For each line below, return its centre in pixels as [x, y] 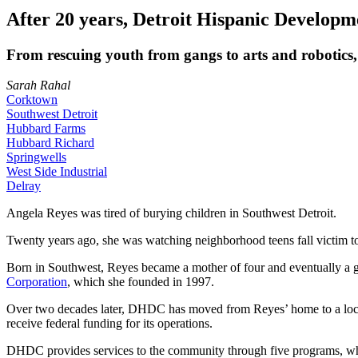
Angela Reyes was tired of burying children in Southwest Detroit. [173, 213]
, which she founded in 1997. [141, 282]
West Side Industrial [57, 172]
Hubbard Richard [50, 143]
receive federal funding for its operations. [111, 324]
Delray [24, 186]
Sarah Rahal [38, 86]
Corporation [37, 282]
